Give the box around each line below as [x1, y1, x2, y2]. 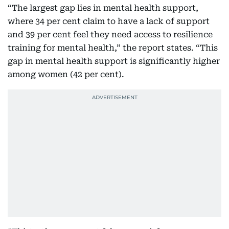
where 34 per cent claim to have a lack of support [8, 16, 210, 27]
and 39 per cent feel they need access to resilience [8, 30, 213, 40]
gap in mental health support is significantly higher [8, 56, 220, 66]
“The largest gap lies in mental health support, [8, 3, 198, 13]
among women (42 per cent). [8, 70, 124, 80]
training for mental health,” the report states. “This [8, 43, 218, 53]
